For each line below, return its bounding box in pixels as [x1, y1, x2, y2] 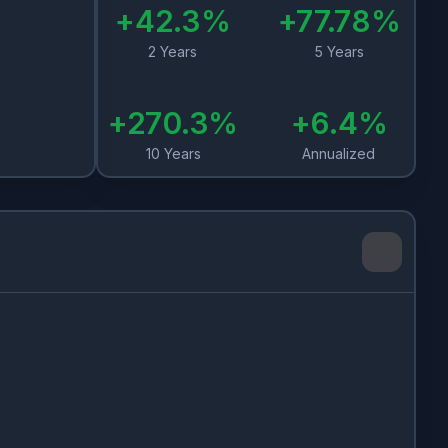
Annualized [302, 145, 376, 162]
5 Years [314, 43, 364, 60]
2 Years [148, 43, 198, 60]
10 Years [145, 145, 201, 162]
